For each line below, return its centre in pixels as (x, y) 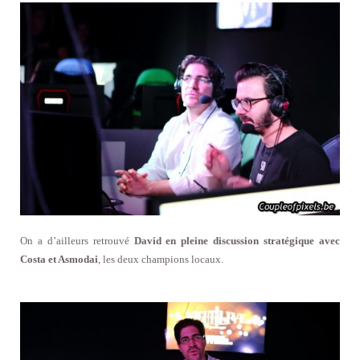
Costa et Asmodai (59, 259)
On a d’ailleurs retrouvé (77, 240)
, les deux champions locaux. (161, 259)
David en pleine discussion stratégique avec (237, 240)
